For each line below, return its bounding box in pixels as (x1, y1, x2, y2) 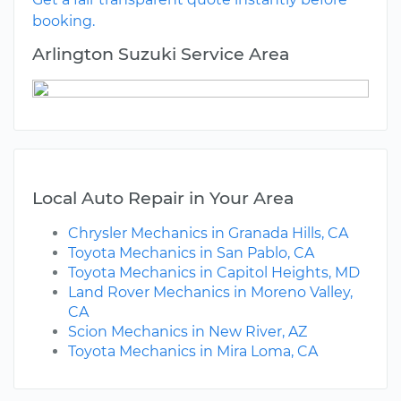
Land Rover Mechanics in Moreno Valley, (68, 284, 353, 302)
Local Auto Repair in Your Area (32, 187, 294, 209)
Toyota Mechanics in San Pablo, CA (68, 244, 314, 262)
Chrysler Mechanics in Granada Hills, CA (68, 225, 348, 243)
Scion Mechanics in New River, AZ (68, 323, 307, 341)
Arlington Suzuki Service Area (32, 43, 289, 65)
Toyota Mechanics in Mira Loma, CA (68, 343, 318, 361)
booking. (32, 13, 95, 30)
